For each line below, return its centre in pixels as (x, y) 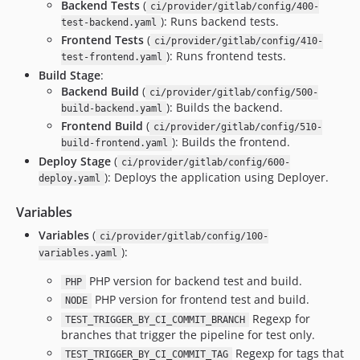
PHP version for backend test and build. (194, 280)
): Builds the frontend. (231, 142)
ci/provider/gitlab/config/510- (237, 127)
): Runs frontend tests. (226, 56)
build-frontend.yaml (115, 143)
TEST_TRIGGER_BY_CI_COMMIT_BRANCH (155, 319)
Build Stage (70, 75)
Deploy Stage (75, 161)
